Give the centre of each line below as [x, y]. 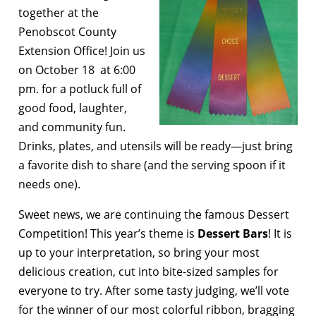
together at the [59, 13]
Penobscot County [67, 32]
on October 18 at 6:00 [77, 70]
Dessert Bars [233, 234]
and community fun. [72, 127]
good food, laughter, [73, 108]
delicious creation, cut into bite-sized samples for [148, 272]
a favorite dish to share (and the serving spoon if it [152, 165]
